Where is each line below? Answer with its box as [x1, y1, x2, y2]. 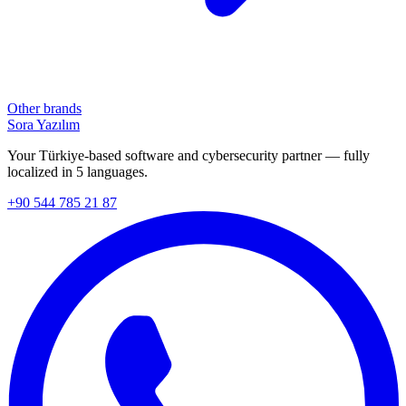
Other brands [7, 101, 82, 116]
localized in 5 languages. [7, 164, 148, 179]
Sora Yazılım [7, 117, 80, 132]
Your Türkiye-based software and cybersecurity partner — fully [7, 148, 370, 163]
